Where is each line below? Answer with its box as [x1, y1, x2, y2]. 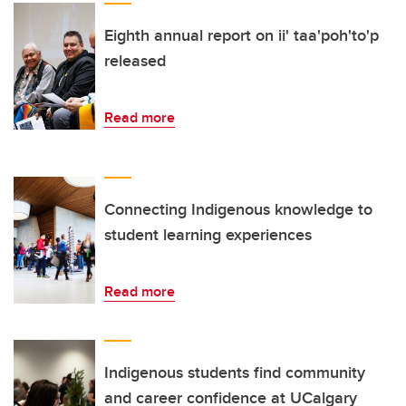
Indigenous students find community [104, 361, 365, 385]
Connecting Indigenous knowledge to [104, 198, 372, 222]
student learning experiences [104, 223, 312, 247]
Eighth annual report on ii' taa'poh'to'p [104, 24, 379, 48]
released [104, 49, 166, 73]
